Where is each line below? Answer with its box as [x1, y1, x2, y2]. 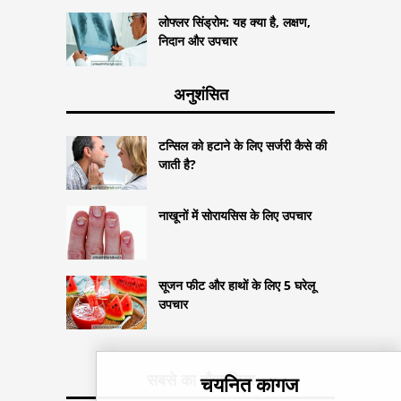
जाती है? [158, 156, 196, 173]
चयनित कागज [200, 371, 298, 397]
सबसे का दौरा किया [146, 368, 255, 390]
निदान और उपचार [158, 32, 237, 50]
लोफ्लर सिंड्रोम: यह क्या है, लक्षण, [158, 13, 311, 31]
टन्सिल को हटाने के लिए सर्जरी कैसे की [158, 137, 327, 154]
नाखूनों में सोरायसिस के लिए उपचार [158, 206, 311, 224]
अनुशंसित [173, 83, 228, 105]
